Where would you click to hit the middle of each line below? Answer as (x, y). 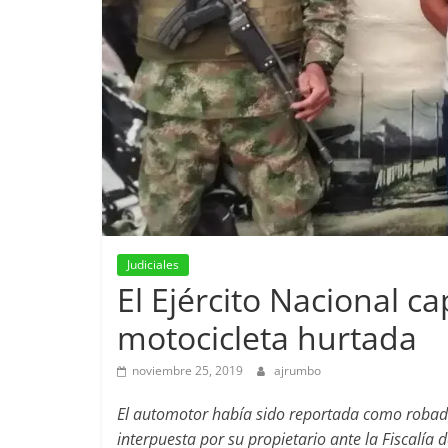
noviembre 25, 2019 (187, 370)
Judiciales (153, 264)
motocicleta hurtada (267, 337)
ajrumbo (297, 370)
